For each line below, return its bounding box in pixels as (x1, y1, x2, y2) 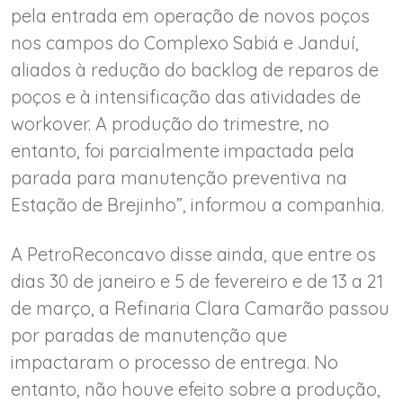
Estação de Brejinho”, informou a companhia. (11, 193, 384, 216)
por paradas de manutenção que (11, 323, 287, 346)
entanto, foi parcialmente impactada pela (11, 139, 354, 162)
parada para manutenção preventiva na (11, 166, 347, 189)
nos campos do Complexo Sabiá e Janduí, (11, 31, 359, 54)
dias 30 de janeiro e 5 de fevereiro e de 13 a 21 (11, 269, 383, 292)
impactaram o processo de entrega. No (11, 350, 338, 373)
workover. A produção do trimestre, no (11, 112, 329, 135)
